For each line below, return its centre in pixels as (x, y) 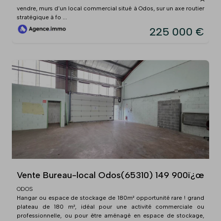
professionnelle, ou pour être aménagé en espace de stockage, (110, 216)
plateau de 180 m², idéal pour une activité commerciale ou (110, 207)
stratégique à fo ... (42, 18)
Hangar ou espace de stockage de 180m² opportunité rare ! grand (110, 198)
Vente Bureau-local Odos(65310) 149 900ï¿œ (110, 175)
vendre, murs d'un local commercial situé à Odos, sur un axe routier (110, 9)
